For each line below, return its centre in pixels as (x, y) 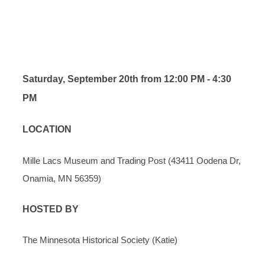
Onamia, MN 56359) (62, 178)
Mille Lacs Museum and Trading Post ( (97, 160)
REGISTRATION (88, 44)
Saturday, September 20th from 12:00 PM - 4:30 (127, 79)
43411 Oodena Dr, (206, 160)
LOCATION (47, 130)
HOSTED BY (51, 209)
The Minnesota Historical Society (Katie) (100, 240)
